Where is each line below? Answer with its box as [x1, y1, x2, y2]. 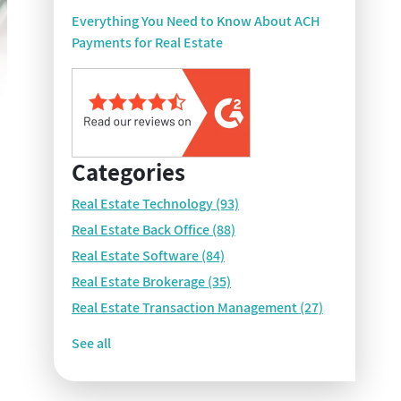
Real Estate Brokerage [71, 272, 208, 291]
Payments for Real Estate [71, 33, 223, 52]
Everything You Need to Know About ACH [71, 12, 320, 30]
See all [71, 334, 111, 353]
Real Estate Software [71, 246, 201, 265]
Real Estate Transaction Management [71, 298, 300, 317]
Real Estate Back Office [71, 220, 212, 239]
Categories [71, 156, 185, 188]
